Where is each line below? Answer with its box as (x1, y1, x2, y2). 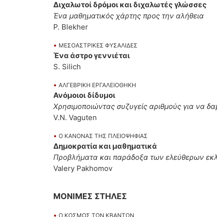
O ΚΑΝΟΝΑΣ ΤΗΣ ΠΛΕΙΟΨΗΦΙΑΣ (59, 132, 148, 140)
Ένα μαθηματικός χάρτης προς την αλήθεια (53, 11, 204, 21)
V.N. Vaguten (53, 113, 97, 123)
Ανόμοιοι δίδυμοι (53, 91, 115, 100)
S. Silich (53, 62, 81, 72)
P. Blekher (53, 22, 88, 32)
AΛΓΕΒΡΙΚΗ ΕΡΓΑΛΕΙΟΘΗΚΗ (59, 81, 136, 89)
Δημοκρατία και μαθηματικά (53, 141, 157, 151)
